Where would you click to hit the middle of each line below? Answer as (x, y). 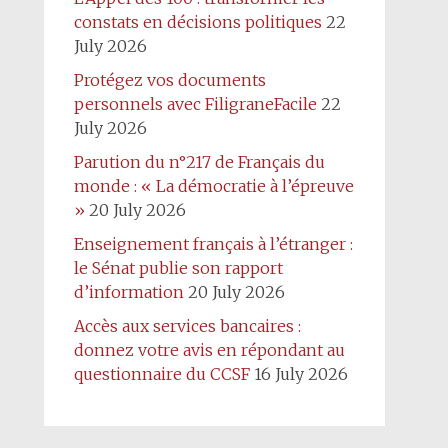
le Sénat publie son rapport (178, 268)
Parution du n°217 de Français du (199, 162)
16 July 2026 (300, 374)
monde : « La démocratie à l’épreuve (213, 186)
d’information (128, 292)
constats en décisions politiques (197, 22)
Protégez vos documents (169, 80)
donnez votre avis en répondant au (209, 350)
